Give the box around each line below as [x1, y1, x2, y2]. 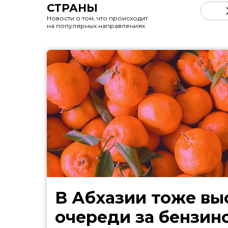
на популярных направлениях [47, 22, 145, 30]
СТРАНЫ [47, 2, 98, 14]
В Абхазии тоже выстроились [54, 188, 201, 208]
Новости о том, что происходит [47, 14, 148, 22]
